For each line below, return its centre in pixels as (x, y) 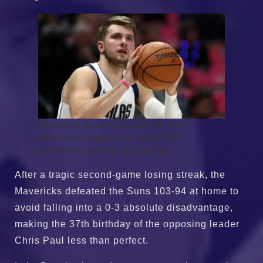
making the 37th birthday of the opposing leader (127, 224)
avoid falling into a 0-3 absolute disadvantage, (124, 207)
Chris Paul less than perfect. (82, 240)
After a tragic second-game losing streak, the (120, 174)
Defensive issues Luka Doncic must (112, 124)
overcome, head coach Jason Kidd (110, 137)
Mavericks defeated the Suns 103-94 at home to (127, 191)
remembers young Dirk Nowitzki (104, 150)
